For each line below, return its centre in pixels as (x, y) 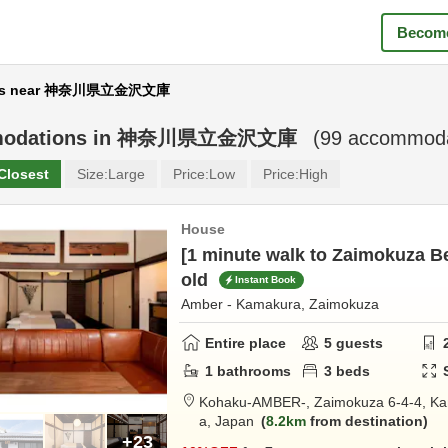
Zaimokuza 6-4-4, (372, 402)
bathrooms (252, 370)
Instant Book (265, 280)
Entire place (245, 342)
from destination (364, 421)
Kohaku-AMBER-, (256, 402)
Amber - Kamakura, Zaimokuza (280, 304)
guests (358, 342)
